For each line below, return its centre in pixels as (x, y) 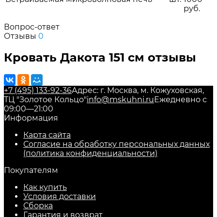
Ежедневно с (180, 100)
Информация (31, 118)
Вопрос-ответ (32, 27)
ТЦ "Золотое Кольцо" (45, 100)
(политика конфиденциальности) (90, 154)
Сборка (38, 206)
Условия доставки (60, 197)
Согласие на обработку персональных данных (116, 144)
